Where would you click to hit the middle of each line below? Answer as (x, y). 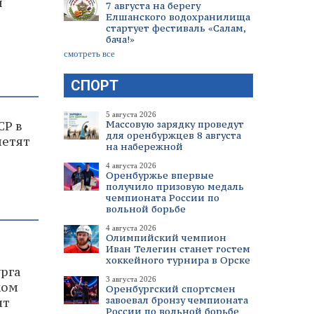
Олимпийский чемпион (166, 238)
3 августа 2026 (131, 279)
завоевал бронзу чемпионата (177, 300)
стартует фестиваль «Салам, (176, 28)
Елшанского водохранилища (178, 17)
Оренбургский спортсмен (171, 289)
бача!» (120, 39)
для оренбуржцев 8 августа (173, 135)
